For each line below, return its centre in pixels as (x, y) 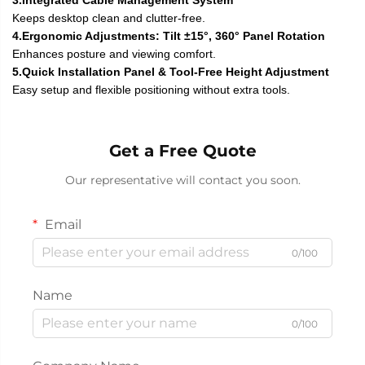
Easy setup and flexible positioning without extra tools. (151, 89)
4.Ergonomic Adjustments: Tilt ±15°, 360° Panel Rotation (169, 35)
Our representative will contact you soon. (182, 180)
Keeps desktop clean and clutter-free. (109, 18)
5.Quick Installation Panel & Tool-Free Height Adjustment (171, 71)
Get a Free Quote (182, 150)
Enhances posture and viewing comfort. (114, 53)
